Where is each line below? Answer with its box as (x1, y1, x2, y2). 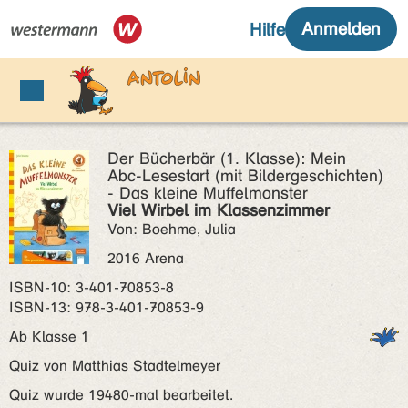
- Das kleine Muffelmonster (107, 183, 308, 203)
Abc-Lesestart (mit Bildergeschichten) (107, 166, 383, 186)
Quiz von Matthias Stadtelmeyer (9, 357, 220, 374)
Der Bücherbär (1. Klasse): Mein (107, 148, 346, 168)
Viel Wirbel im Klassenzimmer (107, 200, 330, 220)
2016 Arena (107, 250, 184, 267)
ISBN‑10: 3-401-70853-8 (9, 279, 174, 296)
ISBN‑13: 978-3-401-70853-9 (9, 299, 204, 316)
